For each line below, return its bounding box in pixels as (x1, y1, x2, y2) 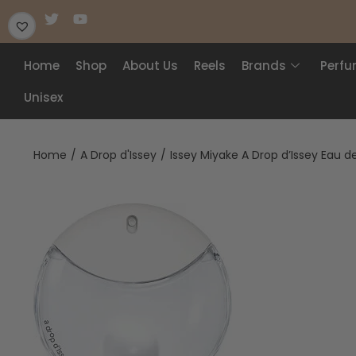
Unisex (24, 88, 63, 106)
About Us (122, 56, 178, 74)
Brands (242, 56, 286, 74)
